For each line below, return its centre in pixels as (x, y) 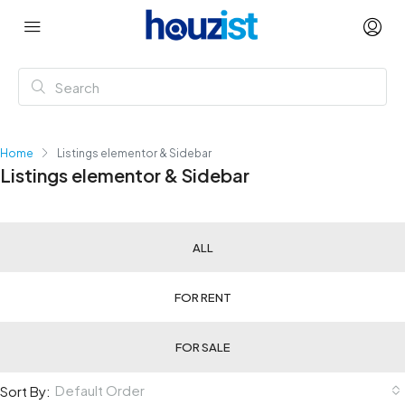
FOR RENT (202, 297)
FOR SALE (202, 347)
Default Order (100, 390)
